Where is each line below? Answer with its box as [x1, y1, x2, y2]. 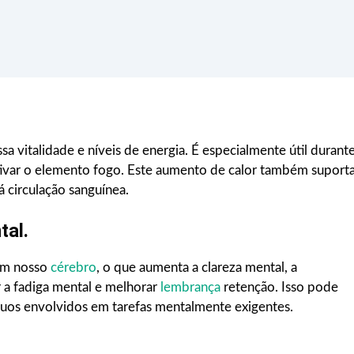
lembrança [160, 281, 224, 295]
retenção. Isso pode [224, 281, 338, 295]
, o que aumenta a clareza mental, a [96, 261, 297, 275]
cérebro [51, 261, 96, 275]
